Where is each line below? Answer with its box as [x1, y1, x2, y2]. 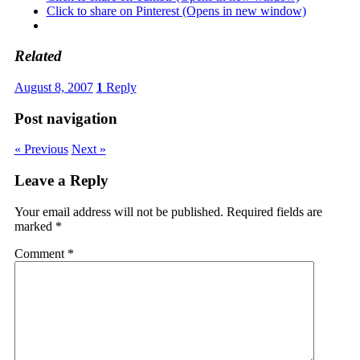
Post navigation [14, 109, 117, 127]
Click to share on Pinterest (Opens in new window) [46, 3, 306, 18]
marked [14, 219, 55, 233]
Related [14, 47, 62, 65]
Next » [71, 142, 106, 157]
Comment [14, 246, 67, 260]
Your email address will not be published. [14, 204, 223, 219]
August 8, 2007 [14, 80, 93, 94]
